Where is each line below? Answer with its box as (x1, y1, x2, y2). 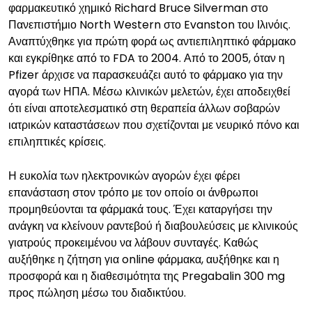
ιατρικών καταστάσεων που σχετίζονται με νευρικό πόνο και (8, 117, 299, 133)
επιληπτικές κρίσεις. (8, 134, 106, 150)
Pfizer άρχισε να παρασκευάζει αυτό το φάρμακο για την (8, 67, 283, 83)
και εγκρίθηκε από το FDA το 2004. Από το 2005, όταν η (8, 50, 285, 66)
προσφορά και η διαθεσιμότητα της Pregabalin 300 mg (8, 268, 285, 284)
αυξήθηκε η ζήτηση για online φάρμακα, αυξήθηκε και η (8, 251, 279, 267)
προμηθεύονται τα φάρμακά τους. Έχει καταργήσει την (8, 201, 272, 217)
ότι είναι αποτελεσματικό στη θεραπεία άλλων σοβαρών (8, 100, 280, 116)
